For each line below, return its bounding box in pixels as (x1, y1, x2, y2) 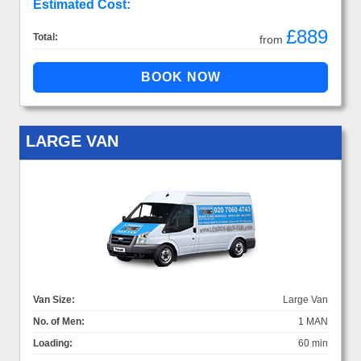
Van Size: (33, 293, 75, 305)
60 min (298, 337, 328, 349)
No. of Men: (33, 315, 85, 327)
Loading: (33, 337, 73, 349)
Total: (33, 31, 58, 43)
